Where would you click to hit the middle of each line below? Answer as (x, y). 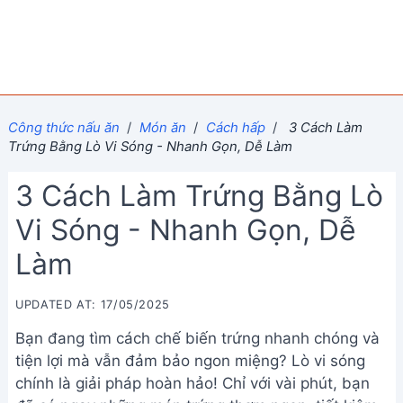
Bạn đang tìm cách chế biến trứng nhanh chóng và (197, 338)
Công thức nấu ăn (63, 127)
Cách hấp (235, 127)
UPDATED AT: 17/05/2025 (93, 304)
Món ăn (162, 127)
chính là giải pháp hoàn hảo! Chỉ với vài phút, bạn (193, 383)
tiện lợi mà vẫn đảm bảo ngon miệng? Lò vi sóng (190, 361)
